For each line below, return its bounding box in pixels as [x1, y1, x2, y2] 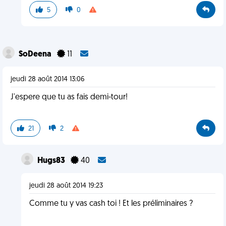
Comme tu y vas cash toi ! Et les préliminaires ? [29, 200, 193, 208]
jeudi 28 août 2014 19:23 [29, 182, 103, 190]
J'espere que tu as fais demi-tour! [11, 93, 128, 101]
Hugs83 [37, 157, 67, 165]
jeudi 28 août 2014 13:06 [11, 76, 85, 83]
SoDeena [19, 50, 53, 59]
